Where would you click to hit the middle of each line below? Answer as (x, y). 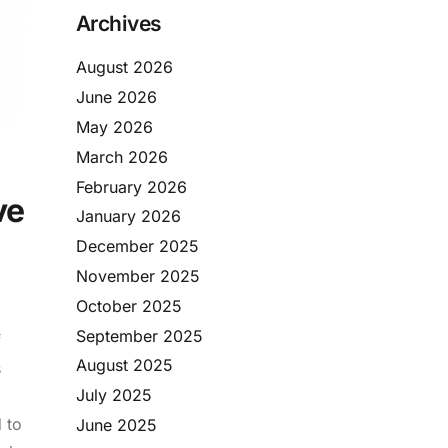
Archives (119, 24)
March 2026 (122, 156)
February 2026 (131, 186)
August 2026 (124, 67)
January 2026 (128, 216)
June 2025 (116, 424)
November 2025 (138, 275)
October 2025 (129, 305)
